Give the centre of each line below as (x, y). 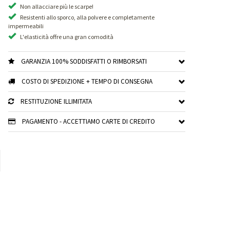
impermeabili (26, 26)
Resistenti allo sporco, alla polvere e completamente (87, 17)
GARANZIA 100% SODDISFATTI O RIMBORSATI (84, 61)
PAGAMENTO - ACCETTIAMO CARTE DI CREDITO (89, 121)
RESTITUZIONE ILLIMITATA (56, 101)
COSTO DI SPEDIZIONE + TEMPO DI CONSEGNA (87, 81)
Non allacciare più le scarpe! (57, 6)
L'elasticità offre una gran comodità (67, 36)
